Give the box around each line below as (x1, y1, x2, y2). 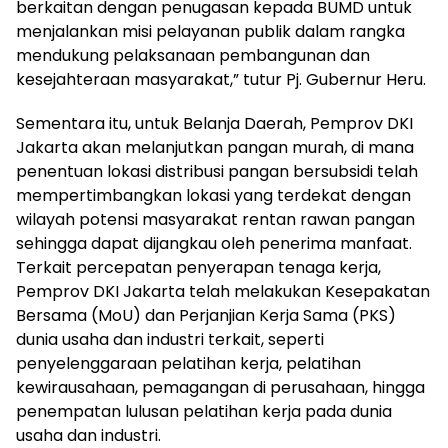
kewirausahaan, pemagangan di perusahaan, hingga (16, 376, 425, 400)
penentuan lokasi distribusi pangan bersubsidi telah (16, 160, 418, 184)
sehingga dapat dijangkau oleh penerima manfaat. (16, 232, 412, 256)
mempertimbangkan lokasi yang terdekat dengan (16, 184, 411, 208)
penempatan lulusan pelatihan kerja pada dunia (16, 400, 392, 424)
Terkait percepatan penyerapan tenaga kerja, (16, 256, 381, 280)
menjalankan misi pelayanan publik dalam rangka (16, 20, 405, 44)
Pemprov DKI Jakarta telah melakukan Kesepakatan (16, 280, 430, 304)
